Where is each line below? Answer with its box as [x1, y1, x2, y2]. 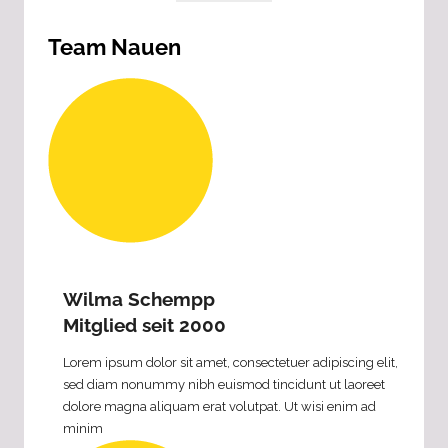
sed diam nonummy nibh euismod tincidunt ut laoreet [63, 377, 385, 393]
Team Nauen [48, 33, 181, 60]
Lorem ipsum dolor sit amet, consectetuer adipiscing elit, [63, 355, 398, 371]
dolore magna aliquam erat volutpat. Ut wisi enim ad [63, 399, 376, 415]
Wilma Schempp [63, 288, 215, 311]
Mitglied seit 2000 [63, 314, 226, 337]
